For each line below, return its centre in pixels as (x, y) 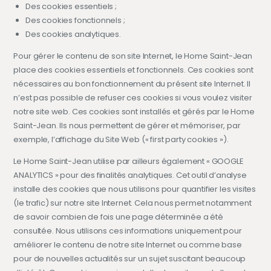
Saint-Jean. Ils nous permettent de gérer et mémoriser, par (127, 125)
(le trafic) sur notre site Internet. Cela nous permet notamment (132, 203)
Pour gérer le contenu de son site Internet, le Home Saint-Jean (133, 56)
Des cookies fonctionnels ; (75, 20)
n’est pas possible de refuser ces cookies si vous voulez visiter (133, 97)
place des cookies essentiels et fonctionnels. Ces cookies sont (133, 70)
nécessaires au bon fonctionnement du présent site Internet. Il (132, 83)
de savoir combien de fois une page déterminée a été (118, 217)
